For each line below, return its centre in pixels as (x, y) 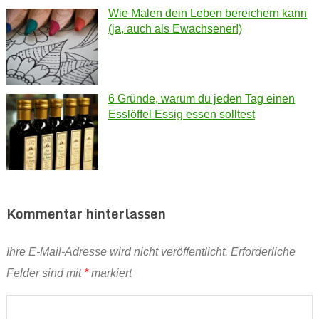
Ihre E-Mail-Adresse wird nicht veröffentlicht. (117, 251)
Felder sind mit (45, 273)
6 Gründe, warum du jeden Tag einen (201, 98)
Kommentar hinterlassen (86, 213)
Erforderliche (263, 251)
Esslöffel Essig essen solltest (181, 114)
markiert (110, 273)
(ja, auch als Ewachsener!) (175, 29)
